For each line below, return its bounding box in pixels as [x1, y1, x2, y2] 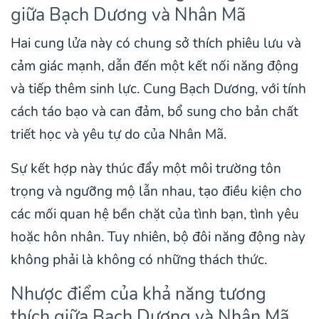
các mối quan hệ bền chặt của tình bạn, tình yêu [11, 205, 299, 224]
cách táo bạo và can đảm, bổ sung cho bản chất [11, 103, 298, 122]
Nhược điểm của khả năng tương [11, 281, 266, 307]
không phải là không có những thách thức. [11, 251, 267, 270]
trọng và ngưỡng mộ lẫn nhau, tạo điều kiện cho [11, 182, 302, 202]
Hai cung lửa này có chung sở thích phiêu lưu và [11, 34, 301, 53]
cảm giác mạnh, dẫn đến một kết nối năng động [11, 57, 298, 76]
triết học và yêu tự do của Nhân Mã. [11, 125, 226, 145]
